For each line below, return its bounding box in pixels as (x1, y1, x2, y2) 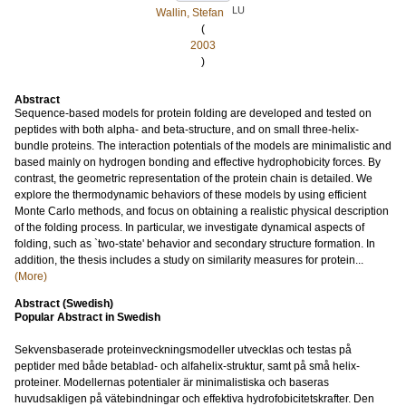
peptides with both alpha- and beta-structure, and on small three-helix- (14, 123, 359, 136)
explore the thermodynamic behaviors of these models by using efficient (14, 188, 366, 201)
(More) (14, 270, 47, 283)
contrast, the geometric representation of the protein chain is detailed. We (14, 172, 372, 185)
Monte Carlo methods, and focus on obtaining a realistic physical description (14, 205, 389, 217)
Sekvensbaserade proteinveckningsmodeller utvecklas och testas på (14, 343, 352, 356)
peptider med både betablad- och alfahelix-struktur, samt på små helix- (14, 360, 360, 372)
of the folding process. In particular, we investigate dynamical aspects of (14, 221, 364, 234)
